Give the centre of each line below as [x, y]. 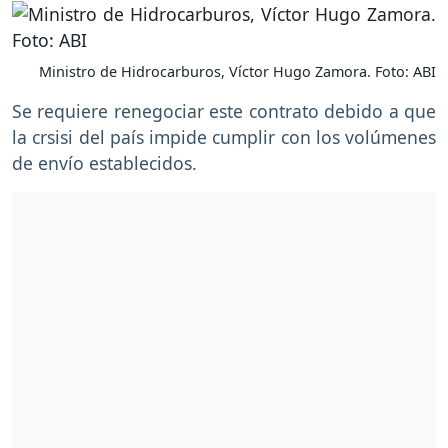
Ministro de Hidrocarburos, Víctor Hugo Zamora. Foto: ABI [237, 72]
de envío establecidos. [107, 163]
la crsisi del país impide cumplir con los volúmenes [224, 137]
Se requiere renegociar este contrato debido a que [224, 111]
